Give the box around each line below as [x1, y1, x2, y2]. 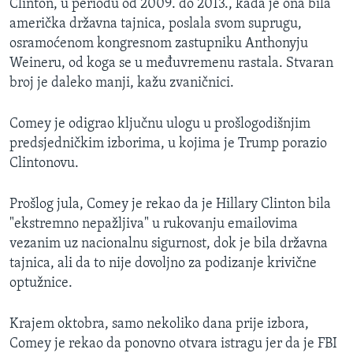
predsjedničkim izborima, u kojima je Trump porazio [9, 136, 327, 152]
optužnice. [9, 276, 72, 292]
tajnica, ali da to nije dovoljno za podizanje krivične [9, 256, 317, 272]
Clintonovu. [9, 156, 79, 172]
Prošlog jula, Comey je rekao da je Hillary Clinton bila [9, 197, 331, 213]
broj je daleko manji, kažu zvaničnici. [9, 76, 234, 91]
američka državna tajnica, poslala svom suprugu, [9, 17, 302, 32]
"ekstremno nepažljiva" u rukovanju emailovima [9, 217, 298, 232]
